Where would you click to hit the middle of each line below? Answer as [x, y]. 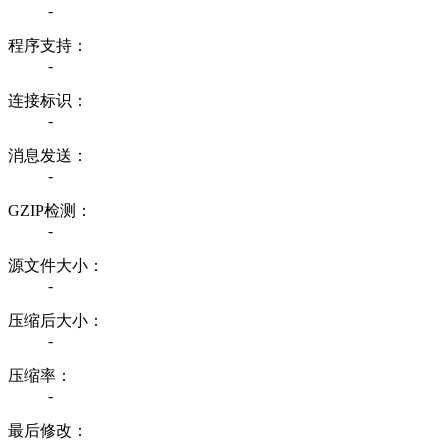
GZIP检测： [50, 210]
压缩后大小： [56, 320]
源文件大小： [56, 265]
